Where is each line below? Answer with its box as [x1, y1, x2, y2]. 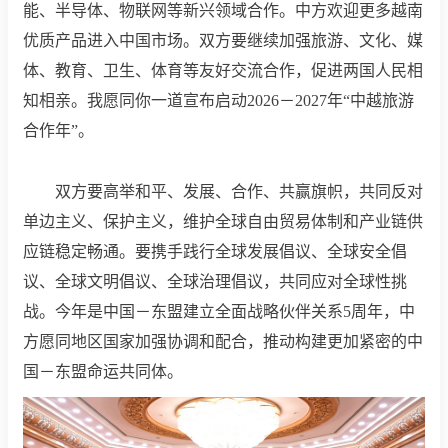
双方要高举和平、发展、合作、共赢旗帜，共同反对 [23, 183, 423, 201]
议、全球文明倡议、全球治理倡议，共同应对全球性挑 [23, 273, 407, 291]
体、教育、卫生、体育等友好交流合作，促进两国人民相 [23, 62, 423, 80]
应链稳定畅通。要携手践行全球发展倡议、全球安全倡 [23, 243, 407, 261]
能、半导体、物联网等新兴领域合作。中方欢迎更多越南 [23, 2, 423, 20]
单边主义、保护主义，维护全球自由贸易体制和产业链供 [23, 213, 423, 231]
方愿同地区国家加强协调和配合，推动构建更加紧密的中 [23, 333, 423, 351]
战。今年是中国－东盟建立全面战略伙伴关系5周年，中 [23, 303, 415, 321]
